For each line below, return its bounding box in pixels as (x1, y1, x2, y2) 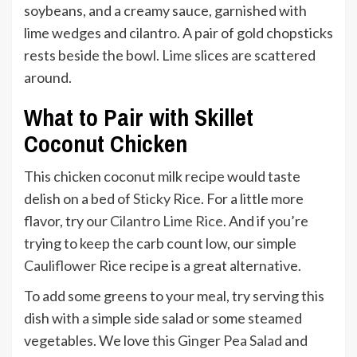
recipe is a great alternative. (127, 257, 301, 274)
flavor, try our (24, 212, 110, 229)
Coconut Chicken (24, 127, 187, 159)
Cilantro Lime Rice (110, 212, 223, 229)
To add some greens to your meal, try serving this (24, 287, 324, 304)
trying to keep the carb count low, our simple (24, 234, 296, 252)
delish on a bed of (24, 190, 133, 207)
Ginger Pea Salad (178, 331, 282, 349)
